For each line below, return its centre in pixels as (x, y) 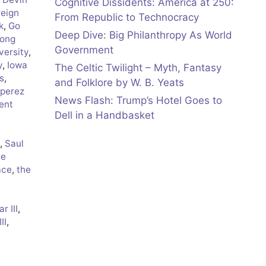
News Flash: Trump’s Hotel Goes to (138, 101)
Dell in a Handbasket (104, 115)
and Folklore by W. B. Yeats (119, 83)
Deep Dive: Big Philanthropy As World (143, 35)
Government (84, 50)
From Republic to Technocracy (127, 18)
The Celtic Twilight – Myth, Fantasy (138, 68)
